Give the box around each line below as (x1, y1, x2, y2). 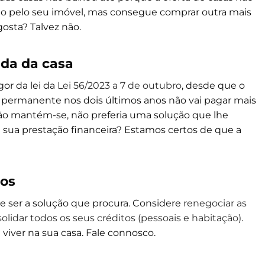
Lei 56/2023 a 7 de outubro (57, 79, 182, 91)
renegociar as (183, 197, 247, 209)
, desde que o (182, 79, 245, 91)
